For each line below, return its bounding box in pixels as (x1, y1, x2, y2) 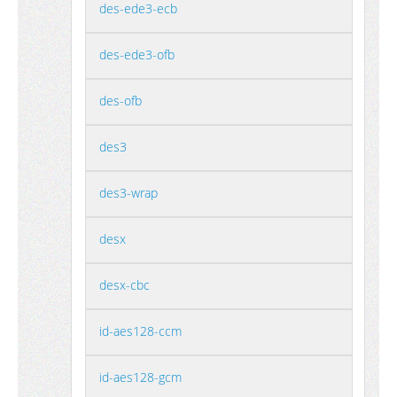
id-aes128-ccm (99, 323, 182, 339)
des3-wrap (99, 184, 158, 201)
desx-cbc (99, 276, 150, 293)
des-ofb (99, 92, 142, 109)
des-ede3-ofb (99, 46, 175, 63)
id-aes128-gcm (99, 369, 182, 385)
